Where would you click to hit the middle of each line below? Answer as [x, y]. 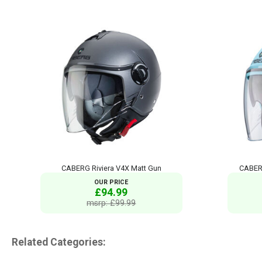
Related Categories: [59, 242]
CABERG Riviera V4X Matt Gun [111, 168]
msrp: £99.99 [111, 203]
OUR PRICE [111, 182]
